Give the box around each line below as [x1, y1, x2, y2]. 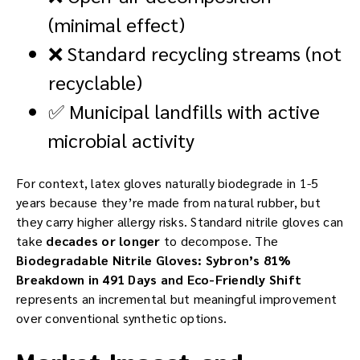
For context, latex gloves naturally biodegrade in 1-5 [16, 174, 319, 192]
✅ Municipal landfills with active [48, 98, 320, 125]
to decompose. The [160, 232, 278, 250]
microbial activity [48, 127, 194, 153]
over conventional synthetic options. [16, 309, 227, 327]
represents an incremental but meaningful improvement [16, 290, 337, 308]
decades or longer [46, 232, 161, 250]
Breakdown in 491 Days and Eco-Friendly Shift [16, 271, 301, 288]
